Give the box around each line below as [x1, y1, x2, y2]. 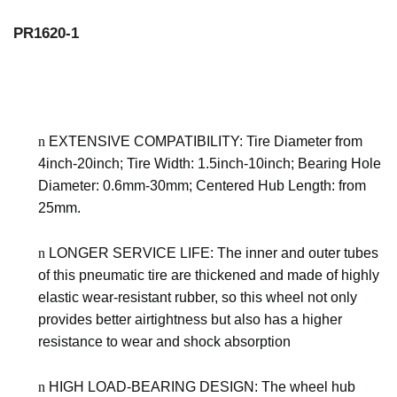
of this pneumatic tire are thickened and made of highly [38, 268, 379, 283]
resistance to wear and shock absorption [38, 334, 291, 349]
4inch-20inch [38, 156, 120, 171]
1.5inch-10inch [198, 156, 291, 171]
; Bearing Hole [291, 156, 381, 171]
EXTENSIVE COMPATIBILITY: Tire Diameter [49, 134, 335, 149]
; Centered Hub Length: [189, 178, 339, 193]
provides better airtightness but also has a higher [38, 312, 342, 327]
